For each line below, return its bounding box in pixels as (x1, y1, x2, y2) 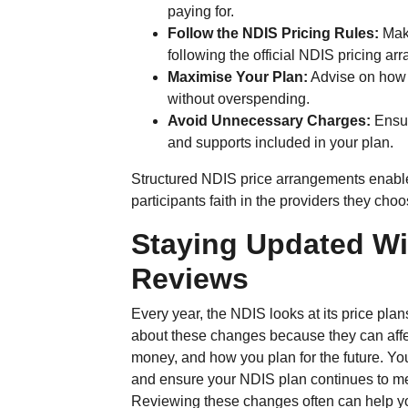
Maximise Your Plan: (168, 69, 309, 85)
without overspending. (168, 91, 311, 107)
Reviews (131, 262, 250, 295)
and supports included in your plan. (168, 135, 394, 150)
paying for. (168, 4, 235, 19)
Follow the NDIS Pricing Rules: (168, 25, 383, 41)
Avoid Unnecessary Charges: (168, 113, 375, 128)
